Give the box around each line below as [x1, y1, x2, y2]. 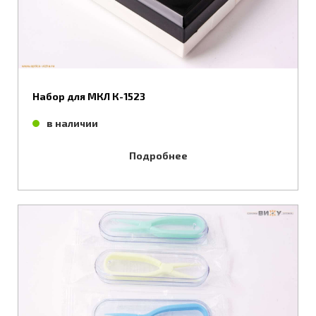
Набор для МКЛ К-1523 [32, 90, 145, 103]
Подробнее [128, 150, 188, 162]
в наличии [47, 117, 98, 130]
